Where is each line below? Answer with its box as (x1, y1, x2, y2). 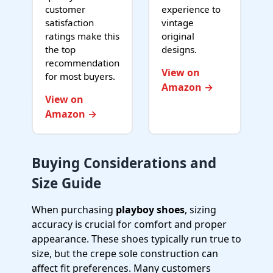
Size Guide (32, 174, 101, 193)
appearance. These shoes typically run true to (32, 232, 241, 246)
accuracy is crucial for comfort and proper (32, 218, 227, 231)
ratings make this (45, 30, 119, 42)
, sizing (185, 203, 216, 216)
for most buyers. (45, 70, 115, 82)
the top (45, 43, 76, 55)
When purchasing (32, 203, 116, 216)
